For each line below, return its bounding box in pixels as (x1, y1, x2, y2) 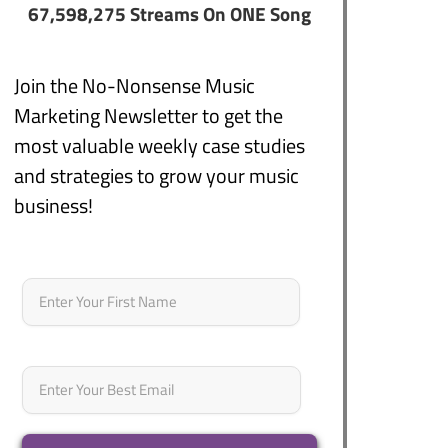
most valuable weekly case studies (13, 129, 305, 161)
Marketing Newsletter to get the (13, 99, 283, 131)
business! (13, 189, 93, 221)
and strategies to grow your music (13, 159, 299, 191)
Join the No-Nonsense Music (13, 69, 255, 101)
